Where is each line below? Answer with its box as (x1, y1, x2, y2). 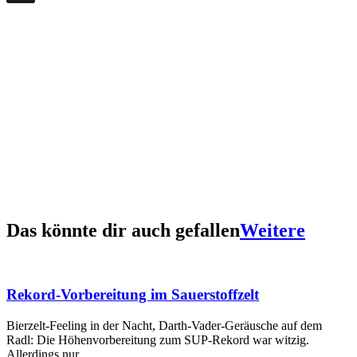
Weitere (240, 219, 305, 241)
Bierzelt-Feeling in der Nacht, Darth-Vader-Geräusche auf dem (6, 319, 322, 333)
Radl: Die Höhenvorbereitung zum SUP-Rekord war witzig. (6, 333, 309, 347)
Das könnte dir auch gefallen (6, 219, 240, 241)
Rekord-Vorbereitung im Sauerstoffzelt (6, 286, 259, 304)
